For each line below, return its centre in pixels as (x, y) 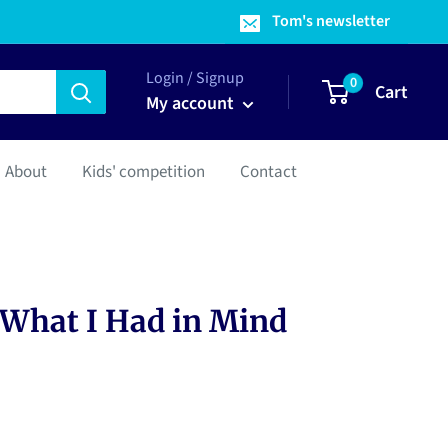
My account (192, 103)
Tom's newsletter (331, 21)
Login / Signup (195, 78)
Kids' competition (143, 172)
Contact (268, 172)
